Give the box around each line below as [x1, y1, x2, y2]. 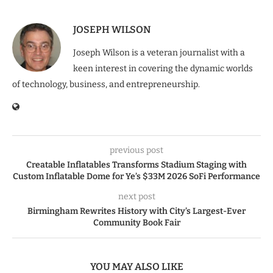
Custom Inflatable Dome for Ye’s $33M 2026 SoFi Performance [13, 171, 260, 182]
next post [118, 191, 155, 202]
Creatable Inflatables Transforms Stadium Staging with [26, 159, 247, 170]
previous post [110, 144, 163, 155]
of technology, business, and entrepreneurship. [12, 79, 200, 90]
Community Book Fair [93, 217, 180, 228]
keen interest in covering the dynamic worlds [73, 63, 253, 74]
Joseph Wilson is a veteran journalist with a [73, 47, 245, 58]
